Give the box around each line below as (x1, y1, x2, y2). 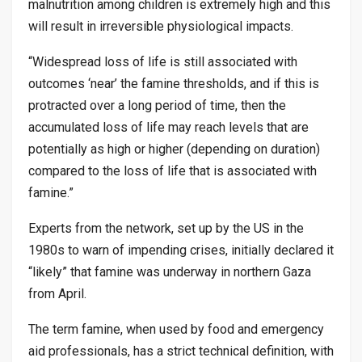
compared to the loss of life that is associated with (28, 163, 317, 179)
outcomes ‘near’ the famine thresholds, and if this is (28, 76, 319, 92)
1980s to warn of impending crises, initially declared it (28, 242, 334, 259)
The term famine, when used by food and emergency (28, 322, 324, 338)
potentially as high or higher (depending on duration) (28, 141, 320, 158)
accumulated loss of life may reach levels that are (28, 120, 309, 136)
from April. (28, 286, 86, 302)
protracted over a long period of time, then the (28, 98, 286, 114)
